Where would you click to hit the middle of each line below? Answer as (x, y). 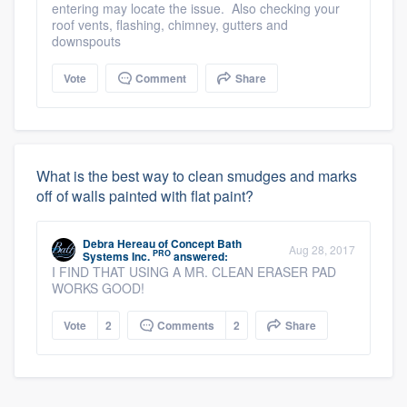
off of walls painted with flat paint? (145, 195)
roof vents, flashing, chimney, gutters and (170, 24)
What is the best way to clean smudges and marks (197, 175)
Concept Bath (206, 243)
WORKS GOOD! (98, 288)
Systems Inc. (116, 256)
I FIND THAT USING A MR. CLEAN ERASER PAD (194, 271)
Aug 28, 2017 (322, 249)
